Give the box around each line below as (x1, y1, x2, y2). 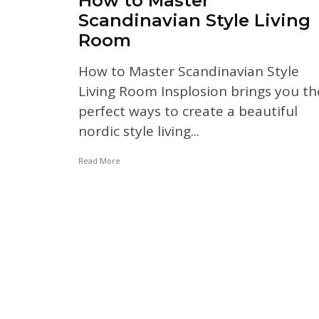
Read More (78, 155, 120, 166)
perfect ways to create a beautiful (78, 101, 298, 120)
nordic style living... (78, 121, 199, 140)
